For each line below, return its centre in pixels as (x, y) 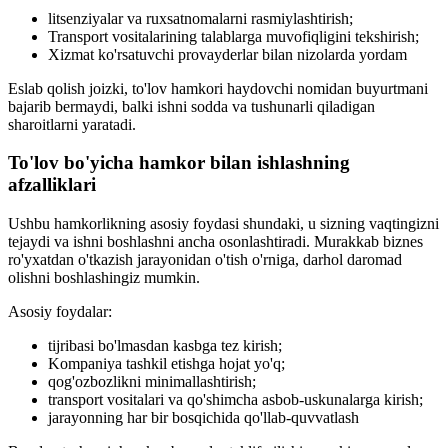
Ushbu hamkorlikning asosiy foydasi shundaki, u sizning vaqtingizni (223, 224)
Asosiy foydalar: (60, 312)
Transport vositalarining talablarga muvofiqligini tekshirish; (233, 36)
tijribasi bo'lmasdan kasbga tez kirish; (165, 346)
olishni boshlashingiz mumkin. (104, 278)
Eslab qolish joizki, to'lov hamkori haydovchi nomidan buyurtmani (218, 88)
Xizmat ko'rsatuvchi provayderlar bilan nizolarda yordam (227, 54)
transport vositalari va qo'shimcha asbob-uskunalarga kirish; (235, 400)
